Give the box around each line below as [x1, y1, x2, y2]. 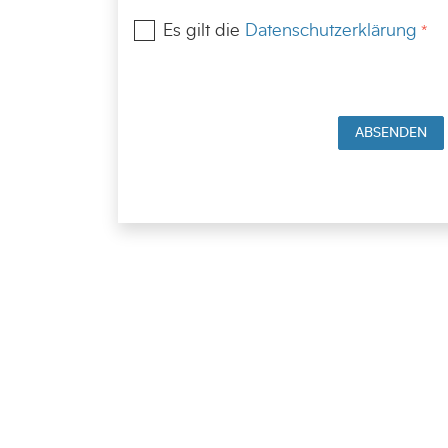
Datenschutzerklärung [244, 21, 417, 40]
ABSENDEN [355, 124, 427, 140]
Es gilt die [162, 21, 245, 40]
